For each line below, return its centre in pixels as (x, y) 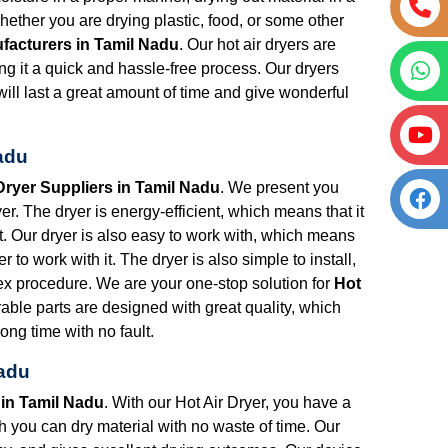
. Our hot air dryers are (257, 44)
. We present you (279, 187)
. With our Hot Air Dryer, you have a (227, 402)
